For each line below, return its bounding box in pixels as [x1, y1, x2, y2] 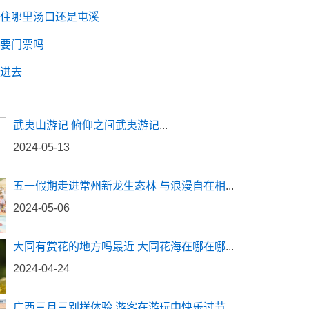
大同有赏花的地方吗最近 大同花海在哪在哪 [13, 241, 226, 252]
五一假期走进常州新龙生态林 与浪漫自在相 [13, 180, 226, 192]
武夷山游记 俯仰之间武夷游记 [13, 119, 159, 131]
